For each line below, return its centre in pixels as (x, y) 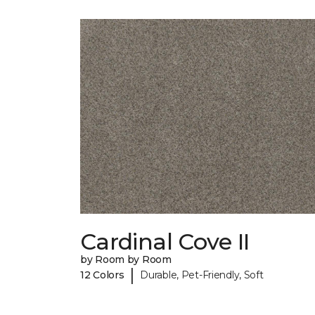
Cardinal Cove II (165, 242)
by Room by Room (126, 260)
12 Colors (102, 275)
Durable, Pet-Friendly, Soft (202, 275)
